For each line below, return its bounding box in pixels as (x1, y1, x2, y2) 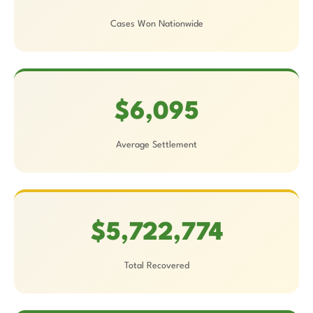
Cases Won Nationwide (110, 20, 203, 29)
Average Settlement (116, 140, 197, 150)
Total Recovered (124, 261, 189, 270)
